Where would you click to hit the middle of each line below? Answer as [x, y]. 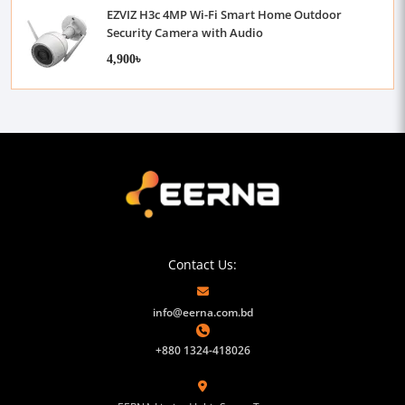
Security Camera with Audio [185, 33]
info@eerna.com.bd [202, 312]
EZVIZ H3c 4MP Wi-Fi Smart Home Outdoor [224, 14]
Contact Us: [202, 264]
